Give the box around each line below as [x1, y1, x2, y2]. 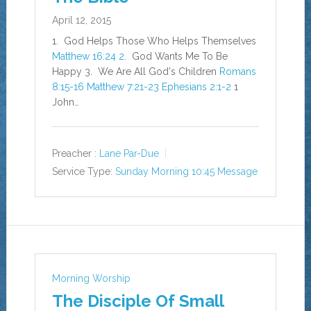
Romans [219, 66, 256, 77]
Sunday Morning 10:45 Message [115, 166, 258, 178]
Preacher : [51, 148, 96, 160]
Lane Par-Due [99, 148, 159, 160]
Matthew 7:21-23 [86, 81, 159, 92]
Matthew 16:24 [51, 51, 116, 62]
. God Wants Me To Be [124, 51, 228, 62]
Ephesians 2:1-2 [161, 81, 231, 92]
